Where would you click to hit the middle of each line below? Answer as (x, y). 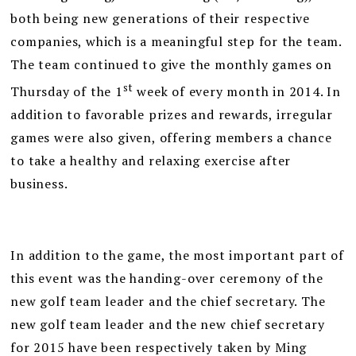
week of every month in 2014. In (237, 92)
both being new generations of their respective (161, 19)
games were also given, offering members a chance (171, 138)
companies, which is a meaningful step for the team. (176, 42)
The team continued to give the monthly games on (171, 65)
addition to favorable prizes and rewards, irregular (172, 115)
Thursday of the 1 (67, 92)
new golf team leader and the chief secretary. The (168, 302)
